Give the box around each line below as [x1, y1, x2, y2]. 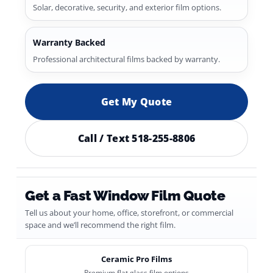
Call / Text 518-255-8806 [77, 132, 196, 145]
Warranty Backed [33, 37, 106, 48]
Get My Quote [101, 95, 172, 108]
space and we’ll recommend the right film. [25, 219, 176, 230]
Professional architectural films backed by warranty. [33, 54, 221, 65]
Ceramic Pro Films [101, 253, 172, 264]
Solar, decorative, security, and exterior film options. [33, 2, 222, 13]
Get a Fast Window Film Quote [25, 187, 225, 204]
